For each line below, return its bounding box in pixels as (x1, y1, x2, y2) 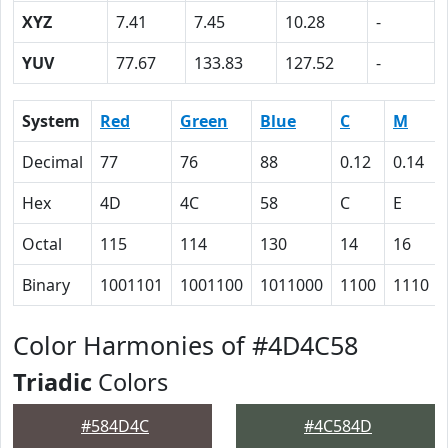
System (22, 110, 80, 132)
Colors (92, 366, 168, 398)
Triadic (13, 366, 92, 398)
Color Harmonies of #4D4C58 (13, 328, 358, 362)
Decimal (22, 151, 83, 173)
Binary (22, 274, 70, 296)
